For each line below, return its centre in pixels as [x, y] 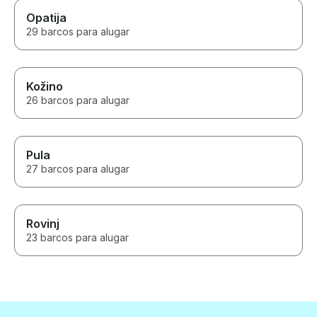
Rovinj [43, 224]
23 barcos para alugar [77, 238]
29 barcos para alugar [78, 32]
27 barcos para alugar [78, 169]
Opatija [46, 18]
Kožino [45, 87]
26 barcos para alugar [78, 100]
